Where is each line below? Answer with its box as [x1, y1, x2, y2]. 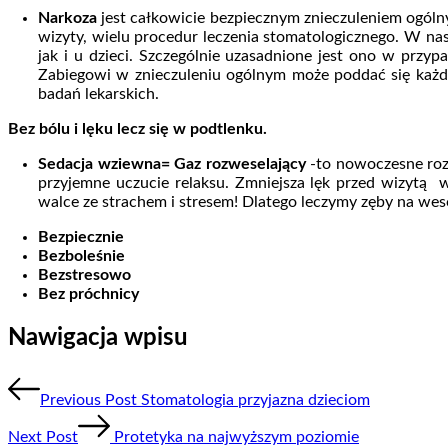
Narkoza [38, 9, 97, 26]
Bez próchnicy [38, 285, 139, 302]
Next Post [8, 428, 78, 445]
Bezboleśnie [38, 247, 125, 264]
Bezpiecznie [38, 228, 124, 245]
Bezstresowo [38, 266, 131, 283]
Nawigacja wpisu [8, 325, 188, 350]
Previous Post [40, 391, 137, 408]
